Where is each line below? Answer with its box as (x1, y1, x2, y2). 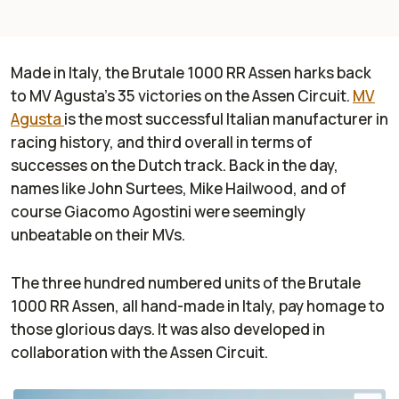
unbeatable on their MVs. (11, 224, 185, 246)
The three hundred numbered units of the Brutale (11, 273, 361, 294)
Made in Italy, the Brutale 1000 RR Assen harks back (11, 62, 371, 84)
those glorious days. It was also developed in (11, 319, 325, 340)
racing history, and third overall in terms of (11, 132, 313, 153)
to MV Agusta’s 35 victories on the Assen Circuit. (11, 85, 353, 107)
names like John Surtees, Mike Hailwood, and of (11, 178, 346, 199)
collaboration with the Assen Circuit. (11, 342, 268, 363)
